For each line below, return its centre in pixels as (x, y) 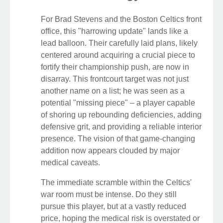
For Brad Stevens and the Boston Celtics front (121, 19)
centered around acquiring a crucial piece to (118, 55)
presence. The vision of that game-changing (118, 139)
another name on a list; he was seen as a (113, 91)
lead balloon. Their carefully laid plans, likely (119, 43)
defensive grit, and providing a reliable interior (121, 127)
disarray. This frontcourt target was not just (115, 79)
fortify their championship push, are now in (115, 67)
